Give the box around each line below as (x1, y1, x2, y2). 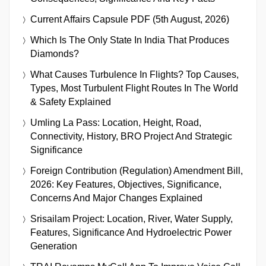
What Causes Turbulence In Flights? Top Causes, (30, 69, 239, 80)
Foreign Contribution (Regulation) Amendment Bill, (30, 165, 243, 176)
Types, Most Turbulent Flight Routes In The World (30, 83, 238, 93)
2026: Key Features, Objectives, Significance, (30, 179, 221, 189)
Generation (30, 240, 77, 251)
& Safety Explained (30, 96, 111, 107)
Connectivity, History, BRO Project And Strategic (30, 131, 232, 141)
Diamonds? (30, 48, 79, 59)
